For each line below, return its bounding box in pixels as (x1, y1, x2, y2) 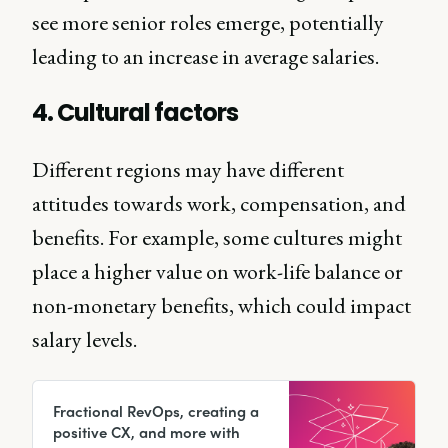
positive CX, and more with (53, 421, 240, 444)
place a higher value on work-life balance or (32, 257, 403, 287)
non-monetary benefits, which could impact (32, 291, 411, 321)
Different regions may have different (32, 155, 344, 185)
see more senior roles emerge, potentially (32, 8, 384, 38)
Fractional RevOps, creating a (53, 400, 259, 423)
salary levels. (32, 325, 137, 355)
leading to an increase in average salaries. (32, 42, 379, 72)
